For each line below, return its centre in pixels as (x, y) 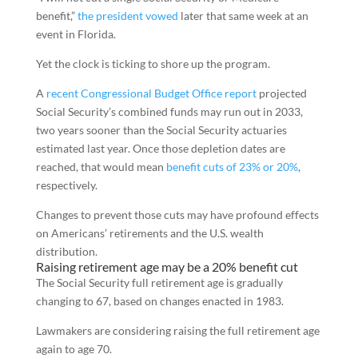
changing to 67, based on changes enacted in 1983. (159, 301)
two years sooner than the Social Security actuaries (161, 130)
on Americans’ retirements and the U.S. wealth (149, 233)
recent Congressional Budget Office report (151, 93)
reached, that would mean (101, 167)
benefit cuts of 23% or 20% (232, 167)
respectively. (66, 185)
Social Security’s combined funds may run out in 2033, (169, 111)
